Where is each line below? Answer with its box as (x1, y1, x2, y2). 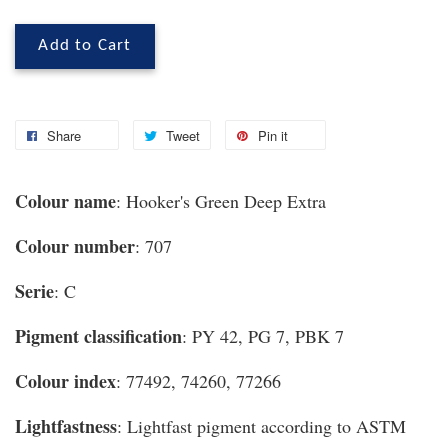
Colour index (15, 368, 116, 395)
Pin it (258, 126, 288, 146)
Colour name (15, 188, 116, 215)
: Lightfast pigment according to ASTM (117, 414, 406, 439)
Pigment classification (15, 323, 182, 350)
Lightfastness (15, 413, 117, 440)
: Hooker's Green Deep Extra (116, 189, 326, 214)
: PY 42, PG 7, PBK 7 (182, 324, 344, 349)
